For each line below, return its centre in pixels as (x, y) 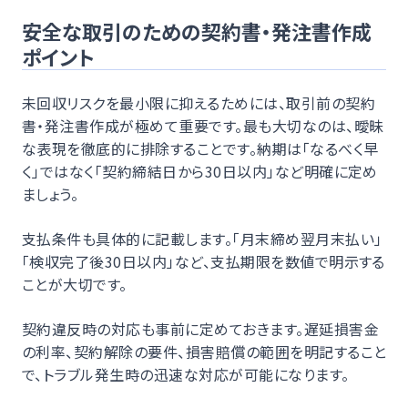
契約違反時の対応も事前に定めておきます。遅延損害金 (201, 328)
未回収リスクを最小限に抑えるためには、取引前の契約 (199, 102)
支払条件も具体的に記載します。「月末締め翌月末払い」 (202, 238)
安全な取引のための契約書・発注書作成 (197, 31)
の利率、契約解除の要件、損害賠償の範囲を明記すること (204, 351)
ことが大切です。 (75, 284)
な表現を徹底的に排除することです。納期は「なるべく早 (200, 148)
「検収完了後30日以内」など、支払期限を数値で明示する (204, 261)
